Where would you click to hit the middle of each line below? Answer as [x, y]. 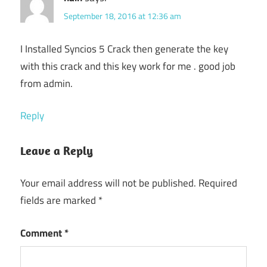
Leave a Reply [57, 150]
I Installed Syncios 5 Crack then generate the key [124, 49]
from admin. [46, 83]
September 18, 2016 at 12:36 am [122, 15]
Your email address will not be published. [108, 183]
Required [218, 183]
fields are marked [59, 201]
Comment [42, 233]
